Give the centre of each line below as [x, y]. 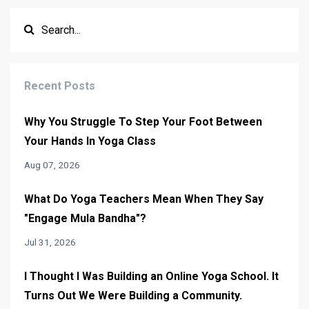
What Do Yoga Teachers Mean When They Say [144, 199]
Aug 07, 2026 [52, 165]
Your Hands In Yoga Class [90, 141]
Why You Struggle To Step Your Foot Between [143, 121]
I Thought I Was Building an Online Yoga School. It [151, 276]
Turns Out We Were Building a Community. [133, 295]
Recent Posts [60, 86]
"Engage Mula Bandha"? [85, 218]
